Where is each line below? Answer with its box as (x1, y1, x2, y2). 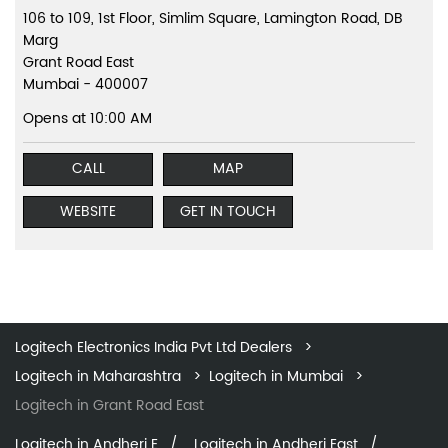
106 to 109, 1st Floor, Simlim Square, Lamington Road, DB (23, 7, 403, 31)
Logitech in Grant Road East (15, 393, 204, 417)
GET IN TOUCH (180, 199, 276, 223)
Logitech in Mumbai (209, 364, 343, 388)
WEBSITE (60, 199, 116, 223)
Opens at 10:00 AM (23, 107, 152, 131)
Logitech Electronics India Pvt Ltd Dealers (15, 335, 296, 359)
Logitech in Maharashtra (15, 364, 181, 388)
